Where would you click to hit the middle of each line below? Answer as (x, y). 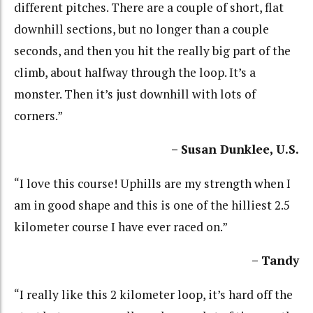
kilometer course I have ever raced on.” (121, 226)
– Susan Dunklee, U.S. (235, 150)
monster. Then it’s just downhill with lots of (135, 94)
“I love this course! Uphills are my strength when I (152, 183)
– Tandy (275, 261)
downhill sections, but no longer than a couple (141, 29)
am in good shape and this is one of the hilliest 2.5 (152, 205)
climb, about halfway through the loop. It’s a (135, 72)
